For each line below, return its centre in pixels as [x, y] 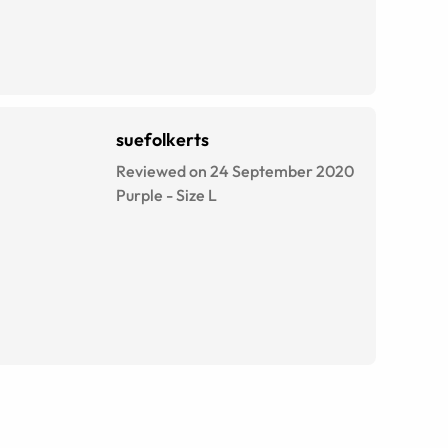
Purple [139, 195]
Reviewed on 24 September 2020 [235, 171]
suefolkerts [162, 139]
